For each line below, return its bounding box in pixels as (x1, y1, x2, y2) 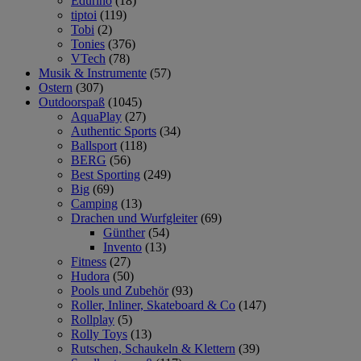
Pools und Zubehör (71, 283, 168, 297)
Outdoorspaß (39, 94, 105, 109)
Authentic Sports (71, 123, 156, 138)
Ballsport (71, 138, 117, 152)
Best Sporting (71, 167, 140, 181)
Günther (103, 225, 145, 239)
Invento (103, 239, 142, 254)
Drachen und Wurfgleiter (71, 210, 197, 225)
